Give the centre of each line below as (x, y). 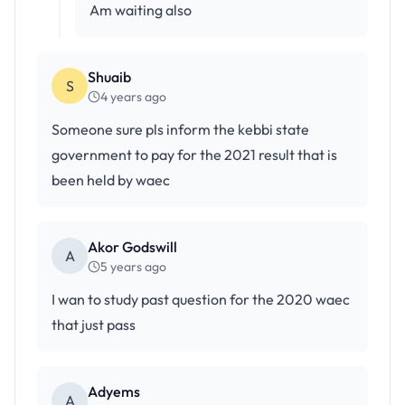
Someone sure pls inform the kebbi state (180, 129)
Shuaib (109, 77)
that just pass (94, 325)
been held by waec (111, 180)
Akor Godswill (132, 247)
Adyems (114, 391)
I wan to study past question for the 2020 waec (201, 299)
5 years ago (133, 267)
